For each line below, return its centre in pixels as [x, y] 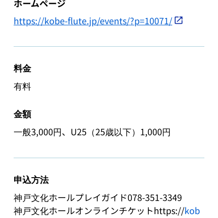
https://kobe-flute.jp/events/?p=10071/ [93, 20]
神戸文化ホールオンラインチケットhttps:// [99, 210]
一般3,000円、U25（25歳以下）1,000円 [92, 131]
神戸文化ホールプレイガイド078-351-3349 [98, 197]
